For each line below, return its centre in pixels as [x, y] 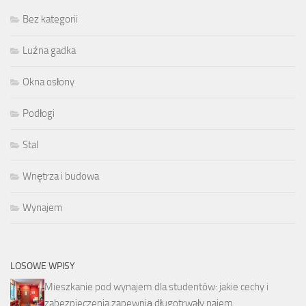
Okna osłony [48, 82]
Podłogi [39, 114]
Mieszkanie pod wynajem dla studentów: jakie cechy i [156, 287]
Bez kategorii [50, 19]
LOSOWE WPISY [43, 266]
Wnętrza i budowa [61, 177]
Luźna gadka [49, 51]
